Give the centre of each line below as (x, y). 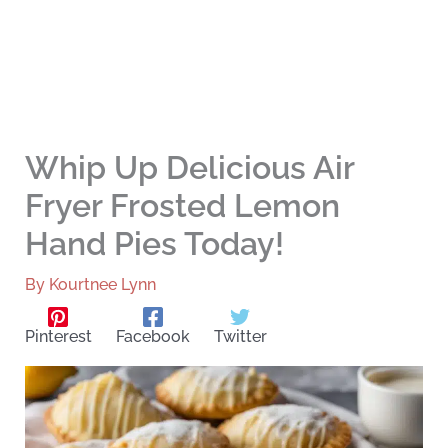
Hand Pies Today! (154, 244)
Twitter (240, 337)
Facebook (152, 337)
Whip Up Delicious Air (189, 168)
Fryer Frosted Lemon (182, 206)
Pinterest (58, 337)
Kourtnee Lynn (102, 285)
